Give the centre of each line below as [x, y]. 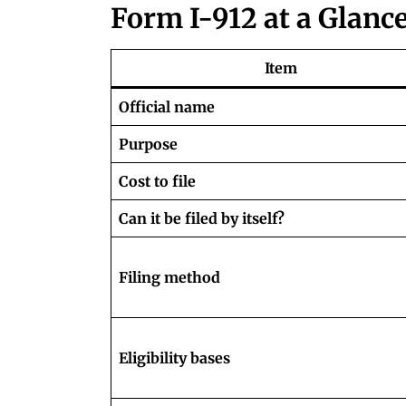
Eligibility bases [174, 358]
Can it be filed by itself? [202, 218]
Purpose [148, 144]
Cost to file [157, 181]
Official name [167, 106]
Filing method [169, 277]
